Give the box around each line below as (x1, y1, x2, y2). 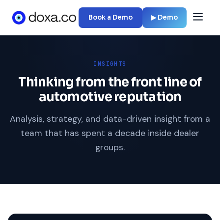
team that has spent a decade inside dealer (21, 128, 199, 138)
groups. (95, 142, 125, 153)
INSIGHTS (93, 60, 127, 68)
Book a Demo (88, 13, 133, 22)
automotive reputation (38, 89, 182, 105)
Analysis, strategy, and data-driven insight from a (10, 113, 210, 124)
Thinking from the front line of (18, 74, 202, 90)
